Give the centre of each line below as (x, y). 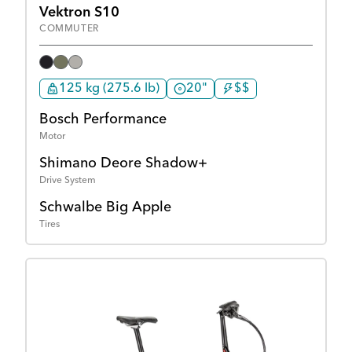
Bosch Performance (103, 120)
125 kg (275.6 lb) (109, 89)
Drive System (68, 181)
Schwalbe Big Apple (105, 208)
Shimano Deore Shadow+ (123, 164)
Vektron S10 (79, 12)
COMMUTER (69, 29)
